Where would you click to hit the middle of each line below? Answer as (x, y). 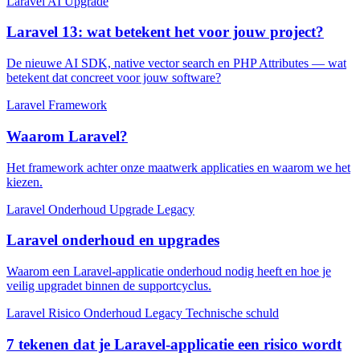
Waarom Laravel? (67, 136)
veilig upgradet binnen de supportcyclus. (109, 286)
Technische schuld (232, 313)
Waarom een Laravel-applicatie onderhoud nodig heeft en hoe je (169, 271)
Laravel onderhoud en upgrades (113, 240)
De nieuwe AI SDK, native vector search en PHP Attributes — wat (176, 63)
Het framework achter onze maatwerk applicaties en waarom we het (178, 167)
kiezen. (25, 182)
